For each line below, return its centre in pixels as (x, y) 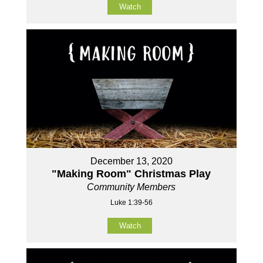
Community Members (131, 187)
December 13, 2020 (131, 161)
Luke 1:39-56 (131, 203)
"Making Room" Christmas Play (131, 174)
